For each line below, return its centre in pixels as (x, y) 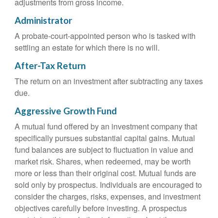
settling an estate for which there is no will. (87, 47)
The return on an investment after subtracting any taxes (109, 81)
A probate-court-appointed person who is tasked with (105, 36)
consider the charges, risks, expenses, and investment (108, 196)
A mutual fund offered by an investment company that (106, 126)
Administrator (43, 20)
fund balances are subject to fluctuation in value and (104, 150)
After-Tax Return (50, 66)
